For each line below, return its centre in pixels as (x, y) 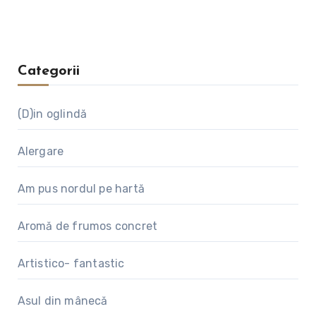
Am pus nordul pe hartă (81, 188)
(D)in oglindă (52, 114)
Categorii (48, 71)
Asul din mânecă (62, 300)
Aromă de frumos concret (87, 226)
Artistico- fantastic (71, 263)
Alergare (41, 151)
